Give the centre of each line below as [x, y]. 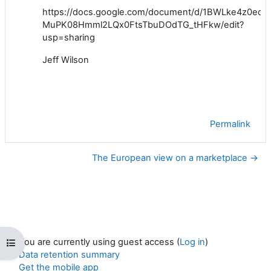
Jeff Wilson [66, 60]
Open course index [46, 243]
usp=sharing [69, 37]
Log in [192, 242]
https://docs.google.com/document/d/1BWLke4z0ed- [155, 12]
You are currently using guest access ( [99, 242]
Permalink [230, 124]
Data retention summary [69, 255]
